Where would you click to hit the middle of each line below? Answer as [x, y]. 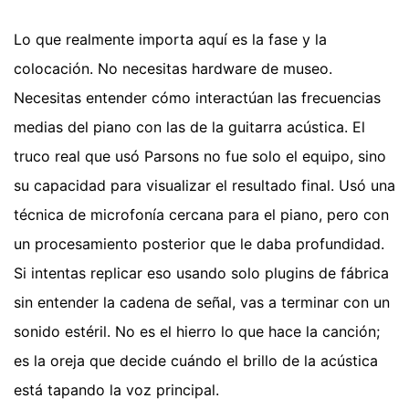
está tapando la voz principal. [116, 389]
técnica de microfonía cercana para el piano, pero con [201, 214]
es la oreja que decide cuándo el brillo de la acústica [196, 360]
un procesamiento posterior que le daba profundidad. [199, 243]
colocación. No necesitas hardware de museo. [173, 68]
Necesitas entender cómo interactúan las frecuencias [197, 97]
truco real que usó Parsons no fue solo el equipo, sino [200, 156]
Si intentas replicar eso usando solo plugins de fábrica [201, 273]
